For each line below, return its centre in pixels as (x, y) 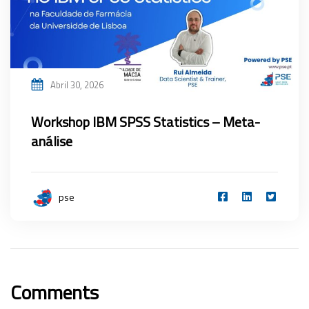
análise (52, 141)
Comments (54, 292)
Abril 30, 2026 (77, 85)
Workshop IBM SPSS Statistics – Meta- (146, 122)
